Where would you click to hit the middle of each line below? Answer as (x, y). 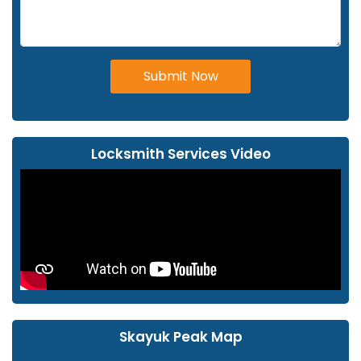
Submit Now (180, 76)
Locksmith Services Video (180, 154)
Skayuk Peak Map (180, 336)
